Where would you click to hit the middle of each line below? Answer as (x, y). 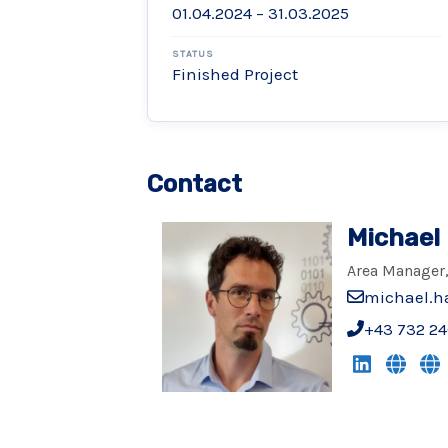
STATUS (193, 54)
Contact (194, 184)
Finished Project (235, 74)
